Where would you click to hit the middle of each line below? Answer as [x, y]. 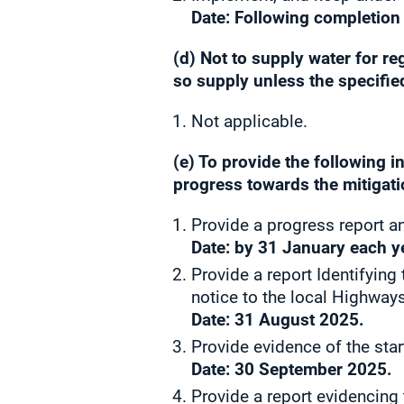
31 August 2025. [299, 320]
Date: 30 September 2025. [292, 369]
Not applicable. [249, 121]
